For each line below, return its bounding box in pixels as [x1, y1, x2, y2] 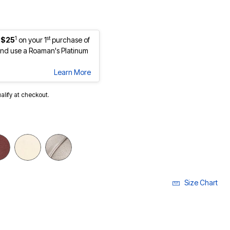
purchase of [50, 35, 90, 45]
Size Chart [184, 178, 218, 187]
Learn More [54, 68, 91, 77]
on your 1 [18, 35, 47, 45]
